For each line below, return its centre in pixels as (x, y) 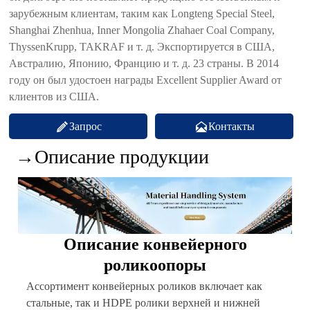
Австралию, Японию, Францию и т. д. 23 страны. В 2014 (144, 63)
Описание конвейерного (155, 245)
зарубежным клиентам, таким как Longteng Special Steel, (142, 13)
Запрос (85, 126)
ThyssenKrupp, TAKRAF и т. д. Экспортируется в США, (142, 46)
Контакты (231, 126)
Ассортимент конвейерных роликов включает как (144, 286)
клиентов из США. (54, 96)
